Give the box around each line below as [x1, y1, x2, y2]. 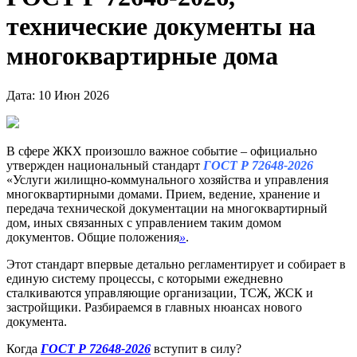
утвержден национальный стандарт [6, 158, 203, 172]
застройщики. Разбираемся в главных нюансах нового [6, 300, 302, 314]
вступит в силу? [151, 341, 241, 355]
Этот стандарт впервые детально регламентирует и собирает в [6, 257, 346, 271]
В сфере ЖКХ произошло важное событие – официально [6, 143, 317, 158]
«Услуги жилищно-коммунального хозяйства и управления [6, 172, 328, 186]
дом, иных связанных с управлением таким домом [6, 215, 281, 229]
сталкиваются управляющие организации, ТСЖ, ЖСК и [6, 285, 313, 300]
